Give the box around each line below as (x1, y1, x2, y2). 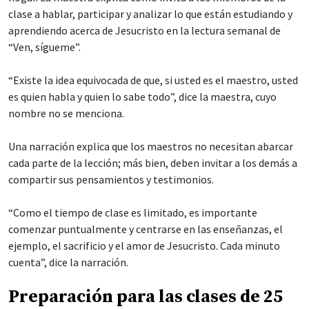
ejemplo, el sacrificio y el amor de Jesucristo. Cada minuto (8, 238, 280, 252)
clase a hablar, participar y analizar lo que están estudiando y (8, 6, 292, 21)
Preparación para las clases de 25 (8, 286, 283, 308)
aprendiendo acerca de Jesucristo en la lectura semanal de (8, 23, 281, 37)
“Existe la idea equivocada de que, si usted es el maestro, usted (8, 72, 298, 87)
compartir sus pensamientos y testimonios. (8, 172, 214, 186)
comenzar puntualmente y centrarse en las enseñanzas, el (8, 221, 283, 236)
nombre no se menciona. (8, 106, 124, 120)
